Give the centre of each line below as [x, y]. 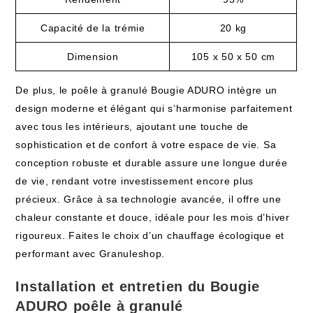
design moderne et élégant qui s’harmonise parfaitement [154, 108]
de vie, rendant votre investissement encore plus [135, 181]
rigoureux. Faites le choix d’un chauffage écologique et [150, 235]
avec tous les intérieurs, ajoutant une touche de [132, 126]
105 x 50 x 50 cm [233, 57]
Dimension [93, 57]
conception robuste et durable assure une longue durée [152, 163]
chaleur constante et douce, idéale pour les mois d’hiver [153, 217]
